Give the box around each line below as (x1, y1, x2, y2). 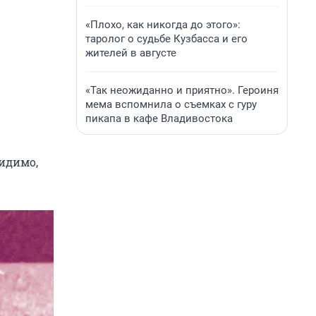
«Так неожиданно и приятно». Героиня (85, 84, 279, 97)
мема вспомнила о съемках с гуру (85, 98, 257, 111)
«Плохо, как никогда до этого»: (85, 18, 241, 31)
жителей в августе (85, 47, 176, 59)
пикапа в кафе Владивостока (85, 112, 233, 125)
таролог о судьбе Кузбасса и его (85, 32, 248, 45)
